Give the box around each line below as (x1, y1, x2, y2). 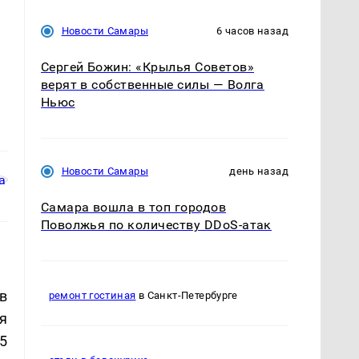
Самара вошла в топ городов (40, 199, 227, 215)
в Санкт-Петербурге (135, 289, 238, 302)
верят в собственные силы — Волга (40, 76, 264, 92)
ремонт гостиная (48, 289, 136, 302)
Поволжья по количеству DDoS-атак (40, 216, 272, 232)
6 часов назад (216, 24, 288, 37)
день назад (229, 164, 288, 177)
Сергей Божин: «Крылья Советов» (40, 58, 254, 75)
